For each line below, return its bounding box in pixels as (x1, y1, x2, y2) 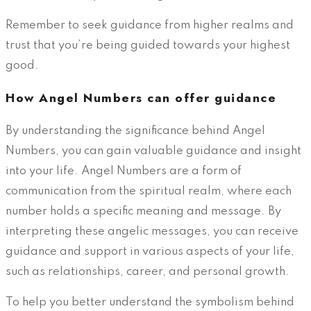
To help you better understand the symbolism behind (6, 296, 294, 308)
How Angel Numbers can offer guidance (6, 89, 276, 107)
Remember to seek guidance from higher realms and (6, 19, 294, 32)
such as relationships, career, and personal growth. (6, 265, 289, 278)
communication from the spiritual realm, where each (6, 185, 292, 197)
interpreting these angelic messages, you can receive (6, 225, 299, 237)
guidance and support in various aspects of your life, (6, 245, 294, 258)
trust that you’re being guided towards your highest (6, 40, 290, 52)
